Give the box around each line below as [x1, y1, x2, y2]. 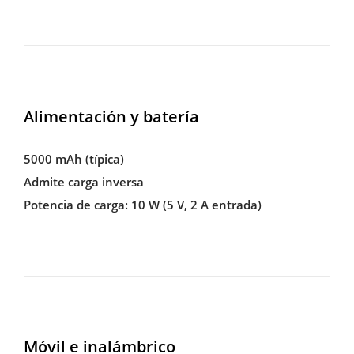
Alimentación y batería [23, 105, 199, 127]
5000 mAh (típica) [23, 150, 124, 167]
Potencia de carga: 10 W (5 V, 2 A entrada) [23, 196, 262, 213]
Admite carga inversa [23, 173, 144, 190]
